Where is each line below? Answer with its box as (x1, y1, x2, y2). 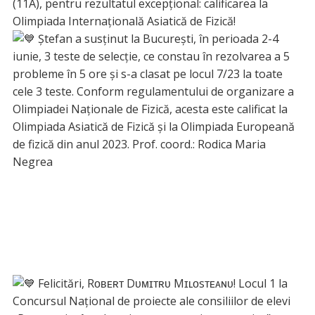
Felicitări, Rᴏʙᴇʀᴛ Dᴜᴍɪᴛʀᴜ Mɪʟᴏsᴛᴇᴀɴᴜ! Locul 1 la (34, 276, 288, 292)
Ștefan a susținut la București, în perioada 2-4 (34, 31, 278, 47)
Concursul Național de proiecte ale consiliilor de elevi (12, 293, 290, 309)
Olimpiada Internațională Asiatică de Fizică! (12, 13, 236, 30)
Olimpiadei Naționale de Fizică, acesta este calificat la (12, 101, 288, 117)
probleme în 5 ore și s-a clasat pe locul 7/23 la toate (12, 66, 283, 82)
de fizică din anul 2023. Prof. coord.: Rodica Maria (12, 136, 266, 153)
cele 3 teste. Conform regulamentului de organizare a (12, 84, 294, 100)
